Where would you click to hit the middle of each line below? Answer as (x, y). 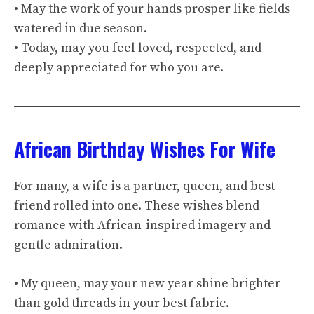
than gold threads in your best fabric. (122, 303)
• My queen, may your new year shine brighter (147, 284)
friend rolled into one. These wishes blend (137, 206)
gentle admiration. (68, 245)
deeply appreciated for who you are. (119, 68)
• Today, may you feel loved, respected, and (138, 48)
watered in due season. (81, 28)
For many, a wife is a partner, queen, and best (144, 186)
